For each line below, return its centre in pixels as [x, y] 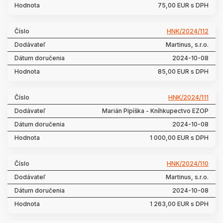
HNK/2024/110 [188, 164]
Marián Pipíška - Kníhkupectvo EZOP [155, 111]
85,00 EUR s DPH [183, 71]
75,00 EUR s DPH [183, 5]
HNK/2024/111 [188, 97]
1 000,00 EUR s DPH [179, 138]
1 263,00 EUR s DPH [179, 204]
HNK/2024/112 [188, 31]
